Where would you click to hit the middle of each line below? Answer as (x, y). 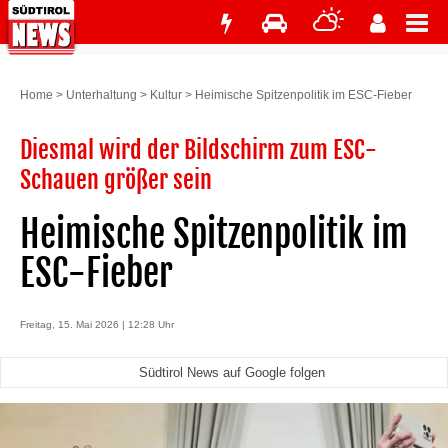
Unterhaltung (101, 95)
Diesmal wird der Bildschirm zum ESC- (198, 150)
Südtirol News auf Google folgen (231, 372)
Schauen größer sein (116, 180)
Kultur (166, 95)
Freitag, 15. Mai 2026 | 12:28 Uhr (97, 324)
